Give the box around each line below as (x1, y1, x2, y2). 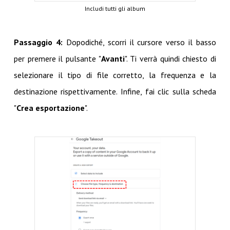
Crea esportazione (16, 102, 85, 113)
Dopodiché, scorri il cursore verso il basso (62, 36, 217, 47)
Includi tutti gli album (85, 4, 145, 12)
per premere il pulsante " (13, 53, 101, 64)
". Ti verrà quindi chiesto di (124, 53, 217, 64)
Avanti (101, 53, 125, 64)
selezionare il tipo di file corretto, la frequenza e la (13, 69, 217, 80)
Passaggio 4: (13, 36, 63, 47)
